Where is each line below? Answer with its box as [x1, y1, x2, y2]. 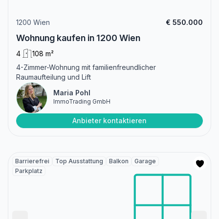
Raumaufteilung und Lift [16, 73, 91, 82]
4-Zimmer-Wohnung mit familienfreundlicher [16, 63, 156, 72]
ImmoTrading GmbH [53, 98, 110, 106]
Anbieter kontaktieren [72, 116, 147, 125]
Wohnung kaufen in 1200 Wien [16, 33, 140, 44]
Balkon [109, 157, 129, 165]
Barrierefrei [15, 157, 49, 165]
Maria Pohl [53, 88, 90, 97]
